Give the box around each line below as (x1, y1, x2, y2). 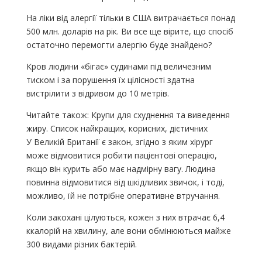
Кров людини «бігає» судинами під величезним (26, 61, 211, 73)
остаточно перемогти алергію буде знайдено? (26, 39, 212, 51)
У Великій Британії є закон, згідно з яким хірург (26, 136, 213, 148)
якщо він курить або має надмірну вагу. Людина (26, 163, 216, 175)
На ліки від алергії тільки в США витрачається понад (26, 12, 235, 24)
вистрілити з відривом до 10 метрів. (26, 88, 169, 99)
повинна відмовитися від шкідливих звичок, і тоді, (26, 177, 225, 188)
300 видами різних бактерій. (26, 239, 137, 250)
